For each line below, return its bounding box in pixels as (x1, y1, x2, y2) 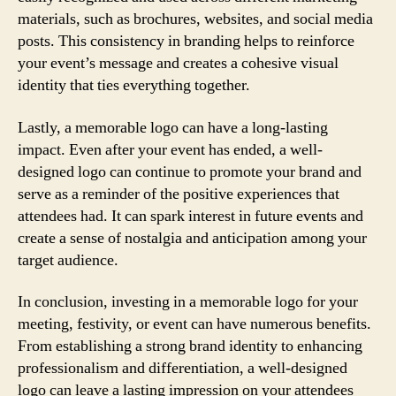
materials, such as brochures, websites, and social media (18, 9, 373, 29)
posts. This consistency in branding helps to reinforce (18, 31, 354, 51)
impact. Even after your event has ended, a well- (18, 139, 323, 160)
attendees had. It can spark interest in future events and (18, 205, 363, 226)
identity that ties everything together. (18, 75, 250, 95)
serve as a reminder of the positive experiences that (18, 183, 339, 204)
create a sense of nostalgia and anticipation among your (18, 227, 367, 248)
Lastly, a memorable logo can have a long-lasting (18, 117, 328, 138)
